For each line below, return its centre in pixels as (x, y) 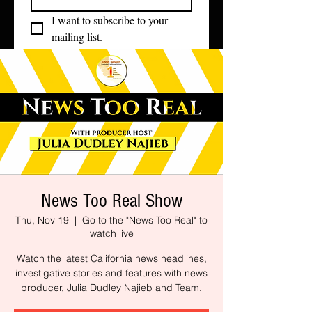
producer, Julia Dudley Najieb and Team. (111, 288)
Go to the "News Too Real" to (145, 220)
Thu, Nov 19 (42, 220)
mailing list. (77, 37)
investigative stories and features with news (111, 273)
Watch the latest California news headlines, (111, 258)
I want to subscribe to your (110, 20)
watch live (111, 233)
